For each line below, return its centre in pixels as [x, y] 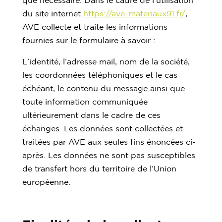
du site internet [53, 13]
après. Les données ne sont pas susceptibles [109, 155]
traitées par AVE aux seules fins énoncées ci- [109, 141]
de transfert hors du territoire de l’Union [99, 168]
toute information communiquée [85, 101]
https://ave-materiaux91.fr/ [134, 13]
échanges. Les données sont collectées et [102, 128]
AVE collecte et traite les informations [95, 27]
